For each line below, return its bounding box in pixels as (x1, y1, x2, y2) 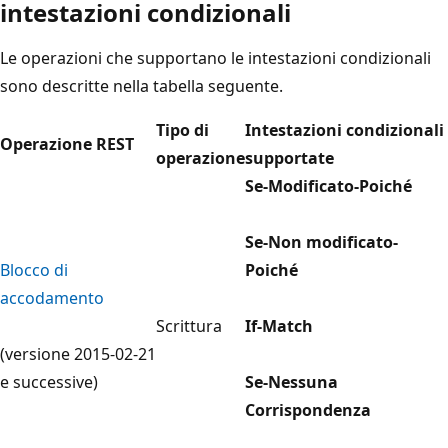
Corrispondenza (245, 398, 371, 421)
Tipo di (156, 118, 209, 141)
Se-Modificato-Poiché (245, 174, 412, 197)
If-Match (245, 314, 313, 337)
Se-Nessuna (245, 370, 338, 393)
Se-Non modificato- (245, 230, 398, 253)
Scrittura (156, 314, 222, 337)
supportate (245, 146, 334, 169)
